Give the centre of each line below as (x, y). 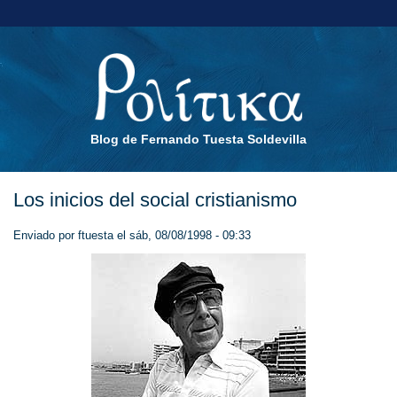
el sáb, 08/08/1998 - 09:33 (182, 235)
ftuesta (96, 235)
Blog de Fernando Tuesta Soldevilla (198, 139)
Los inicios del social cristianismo (155, 200)
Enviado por (46, 235)
